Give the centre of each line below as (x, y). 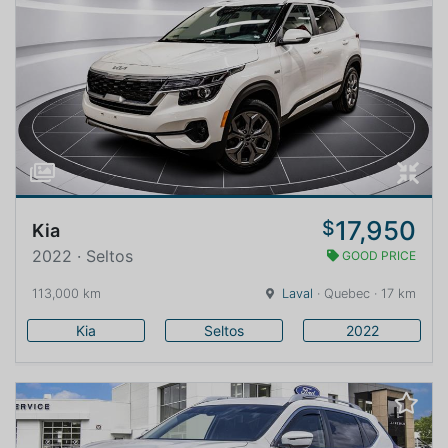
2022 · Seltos (82, 256)
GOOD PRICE (377, 255)
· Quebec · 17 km (364, 293)
